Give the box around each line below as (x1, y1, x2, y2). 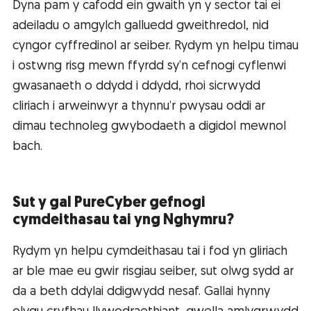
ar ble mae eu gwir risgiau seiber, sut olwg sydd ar (12, 265, 294, 279)
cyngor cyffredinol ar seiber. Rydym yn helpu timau (12, 40, 299, 53)
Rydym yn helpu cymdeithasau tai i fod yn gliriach (12, 245, 287, 259)
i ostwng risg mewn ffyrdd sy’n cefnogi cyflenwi (12, 60, 286, 74)
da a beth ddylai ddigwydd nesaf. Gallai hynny (12, 285, 270, 299)
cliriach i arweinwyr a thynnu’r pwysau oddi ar (12, 100, 265, 114)
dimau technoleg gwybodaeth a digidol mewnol (12, 120, 286, 134)
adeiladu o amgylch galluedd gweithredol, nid (12, 19, 269, 33)
